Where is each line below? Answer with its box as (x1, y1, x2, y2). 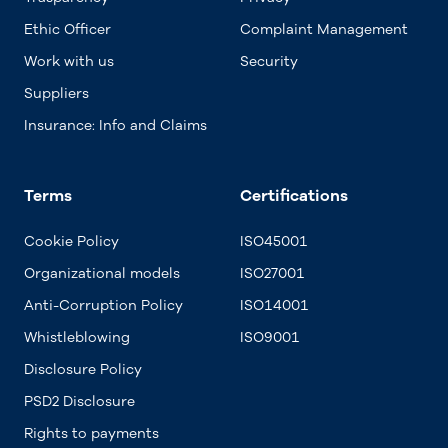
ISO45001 (240, 232, 308, 251)
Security (240, 52, 298, 71)
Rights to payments (24, 424, 159, 443)
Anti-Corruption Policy (24, 296, 183, 315)
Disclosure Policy (24, 360, 142, 379)
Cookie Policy (24, 232, 119, 251)
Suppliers (24, 84, 89, 103)
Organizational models (24, 264, 180, 283)
